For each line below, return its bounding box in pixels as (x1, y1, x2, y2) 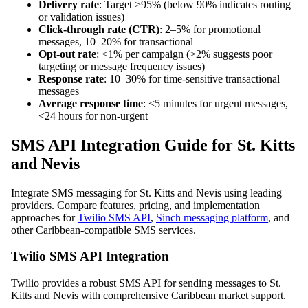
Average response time (38, 97, 143, 109)
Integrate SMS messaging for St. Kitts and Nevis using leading (11, 186, 282, 199)
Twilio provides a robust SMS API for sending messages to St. (11, 277, 281, 289)
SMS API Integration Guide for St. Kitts (11, 135, 295, 154)
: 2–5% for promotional (159, 23, 261, 35)
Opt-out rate (38, 47, 96, 60)
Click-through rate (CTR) (38, 23, 159, 35)
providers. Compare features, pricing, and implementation (11, 199, 260, 211)
